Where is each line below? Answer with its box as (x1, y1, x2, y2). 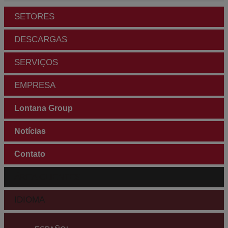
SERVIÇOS (14, 58, 58, 68)
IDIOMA (14, 195, 45, 205)
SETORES (14, 12, 54, 22)
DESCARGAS (14, 35, 67, 45)
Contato (14, 150, 45, 159)
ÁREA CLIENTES (14, 172, 80, 182)
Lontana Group (14, 104, 73, 113)
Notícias (14, 127, 46, 136)
